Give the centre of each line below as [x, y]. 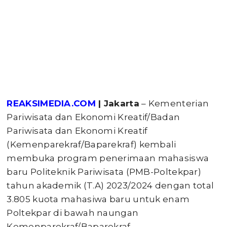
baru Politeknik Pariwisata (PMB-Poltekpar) [104, 172]
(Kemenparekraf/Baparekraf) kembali [91, 144]
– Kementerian [174, 103]
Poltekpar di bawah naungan [73, 213]
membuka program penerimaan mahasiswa [108, 158]
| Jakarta [117, 103]
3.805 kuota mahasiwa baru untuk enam [98, 199]
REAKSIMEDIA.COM [51, 103]
